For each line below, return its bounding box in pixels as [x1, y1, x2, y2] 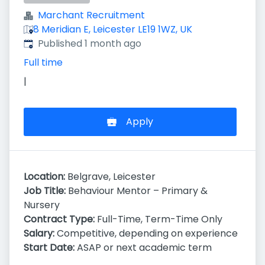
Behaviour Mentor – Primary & [66, 184, 208, 198]
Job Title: [24, 184, 66, 198]
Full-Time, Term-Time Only [95, 212, 222, 226]
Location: [24, 170, 65, 183]
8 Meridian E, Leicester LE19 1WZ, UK [33, 22, 192, 36]
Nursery [24, 198, 60, 212]
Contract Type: [24, 212, 95, 226]
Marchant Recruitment [38, 8, 145, 22]
